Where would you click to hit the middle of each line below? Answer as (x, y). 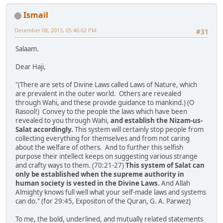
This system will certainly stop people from (138, 130)
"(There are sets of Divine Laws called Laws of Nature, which (106, 85)
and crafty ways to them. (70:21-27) (70, 166)
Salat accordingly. (44, 130)
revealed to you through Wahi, (63, 121)
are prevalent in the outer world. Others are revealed (98, 94)
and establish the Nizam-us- (157, 121)
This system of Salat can (164, 166)
